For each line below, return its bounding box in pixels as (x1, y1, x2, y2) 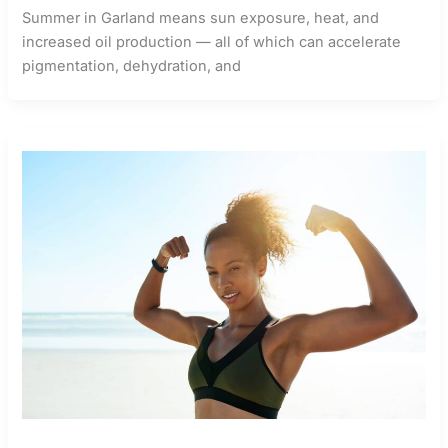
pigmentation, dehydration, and (22, 56, 242, 75)
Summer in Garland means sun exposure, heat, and (22, 8, 380, 27)
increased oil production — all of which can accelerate (22, 32, 402, 51)
